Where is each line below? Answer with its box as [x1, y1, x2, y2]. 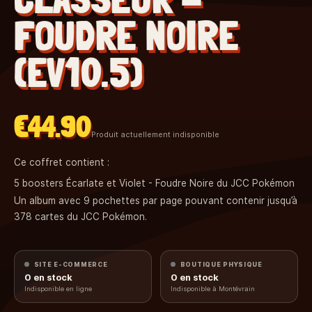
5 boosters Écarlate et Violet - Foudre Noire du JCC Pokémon [14, 177, 295, 189]
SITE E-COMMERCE [33, 260, 108, 269]
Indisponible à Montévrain [171, 285, 256, 293]
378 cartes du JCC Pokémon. [14, 210, 147, 222]
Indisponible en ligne [24, 285, 93, 293]
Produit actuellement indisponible [91, 129, 219, 139]
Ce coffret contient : [14, 156, 109, 168]
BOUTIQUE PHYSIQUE [180, 260, 263, 269]
